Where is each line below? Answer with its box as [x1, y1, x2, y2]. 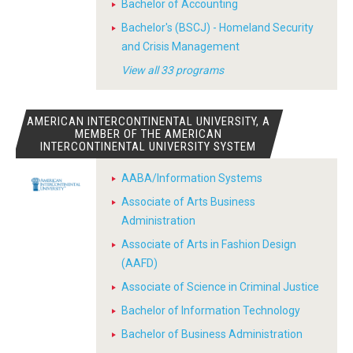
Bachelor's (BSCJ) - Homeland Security [121, 21, 314, 34]
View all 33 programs [121, 64, 224, 76]
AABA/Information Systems [121, 172, 262, 184]
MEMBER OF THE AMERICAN [74, 127, 222, 141]
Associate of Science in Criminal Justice [121, 281, 319, 293]
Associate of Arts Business [121, 195, 255, 208]
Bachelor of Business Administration [121, 328, 303, 340]
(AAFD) [121, 257, 158, 269]
